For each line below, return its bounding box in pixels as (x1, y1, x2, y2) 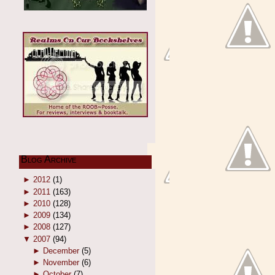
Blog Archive (21, 154, 76, 165)
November (42, 258, 79, 267)
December (42, 246, 79, 255)
